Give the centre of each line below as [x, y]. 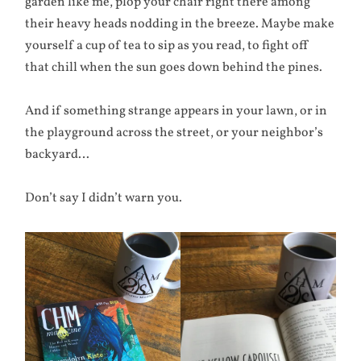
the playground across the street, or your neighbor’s [174, 133]
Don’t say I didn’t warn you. [104, 199]
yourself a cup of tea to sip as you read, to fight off [168, 46]
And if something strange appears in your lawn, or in [176, 112]
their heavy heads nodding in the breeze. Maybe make [180, 24]
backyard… [58, 155]
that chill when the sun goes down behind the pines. [174, 67]
